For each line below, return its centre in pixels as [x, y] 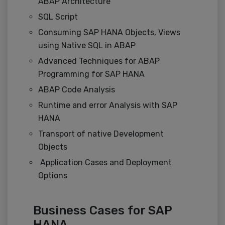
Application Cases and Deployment [105, 163]
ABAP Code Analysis [77, 90]
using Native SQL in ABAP [87, 46]
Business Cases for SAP [102, 211]
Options [53, 176]
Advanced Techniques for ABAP [99, 61]
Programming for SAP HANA [91, 74]
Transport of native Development [101, 134]
